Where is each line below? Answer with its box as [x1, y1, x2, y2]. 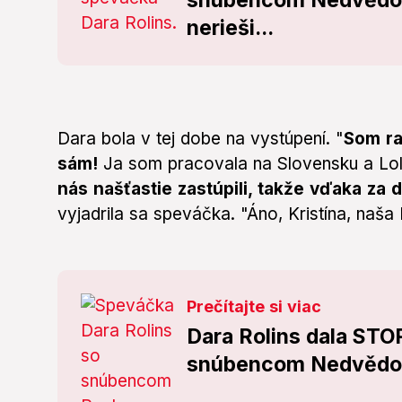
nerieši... [186, 15, 274, 41]
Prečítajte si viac [186, 297, 321, 317]
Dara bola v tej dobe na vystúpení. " [57, 128, 344, 150]
